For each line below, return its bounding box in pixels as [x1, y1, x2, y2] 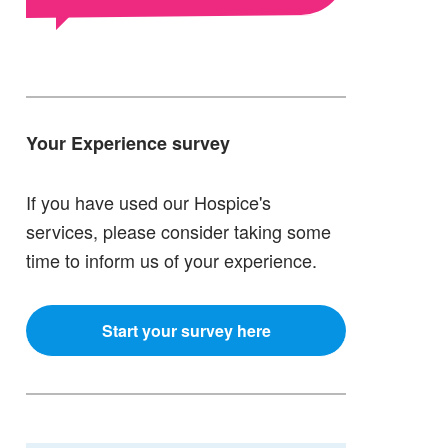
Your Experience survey [26, 130, 231, 157]
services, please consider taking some [26, 218, 332, 245]
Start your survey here [101, 318, 271, 342]
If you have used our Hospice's [26, 189, 272, 216]
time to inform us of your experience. [26, 247, 318, 274]
